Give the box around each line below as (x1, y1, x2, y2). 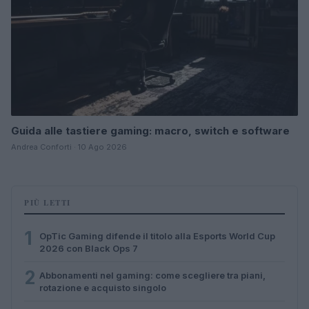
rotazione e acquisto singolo (39, 281, 166, 293)
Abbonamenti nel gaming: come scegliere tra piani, (39, 269, 266, 281)
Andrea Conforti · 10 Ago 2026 (11, 141, 127, 152)
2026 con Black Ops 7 (39, 242, 138, 254)
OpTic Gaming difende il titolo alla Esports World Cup (39, 230, 275, 241)
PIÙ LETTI (24, 197, 71, 208)
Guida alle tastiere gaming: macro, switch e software (11, 123, 290, 137)
